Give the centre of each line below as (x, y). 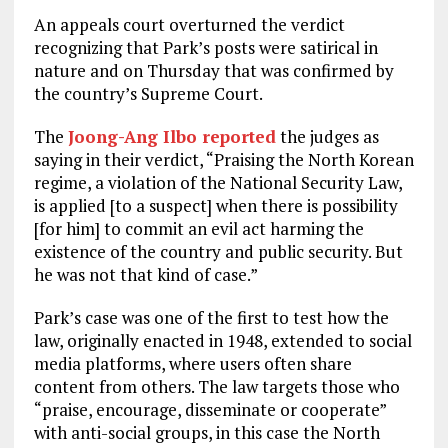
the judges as (327, 136)
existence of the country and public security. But (218, 251)
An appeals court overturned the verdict (189, 24)
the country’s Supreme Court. (148, 93)
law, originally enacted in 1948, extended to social (222, 340)
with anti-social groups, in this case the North (206, 432)
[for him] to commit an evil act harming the (198, 228)
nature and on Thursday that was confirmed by (213, 70)
